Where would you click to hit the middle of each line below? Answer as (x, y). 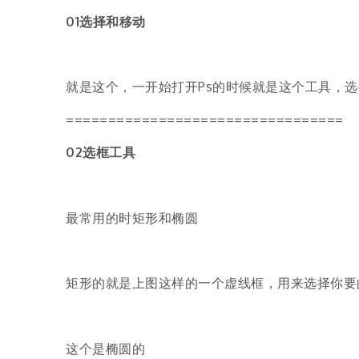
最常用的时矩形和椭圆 (132, 218)
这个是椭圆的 (105, 348)
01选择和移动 (106, 21)
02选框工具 (101, 152)
